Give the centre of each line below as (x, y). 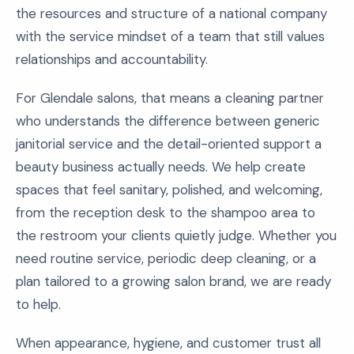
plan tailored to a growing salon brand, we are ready (173, 281)
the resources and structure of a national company (171, 13)
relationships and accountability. (112, 59)
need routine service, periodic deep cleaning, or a (166, 258)
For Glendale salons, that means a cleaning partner (170, 98)
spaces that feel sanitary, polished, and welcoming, (169, 190)
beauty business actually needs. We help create (161, 167)
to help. (38, 304)
